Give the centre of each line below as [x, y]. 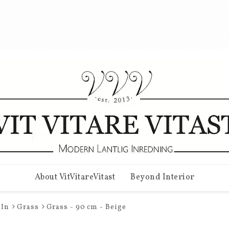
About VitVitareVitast [75, 177]
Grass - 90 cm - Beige [86, 207]
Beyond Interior [163, 177]
